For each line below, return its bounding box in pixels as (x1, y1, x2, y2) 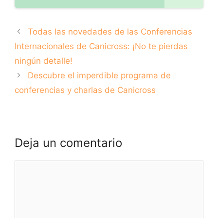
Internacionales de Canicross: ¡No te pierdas (15, 41, 188, 52)
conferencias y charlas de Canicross (15, 85, 156, 95)
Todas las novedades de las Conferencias (28, 27, 193, 37)
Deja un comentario (15, 136, 122, 150)
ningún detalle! (15, 56, 73, 66)
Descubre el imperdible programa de (28, 71, 171, 81)
